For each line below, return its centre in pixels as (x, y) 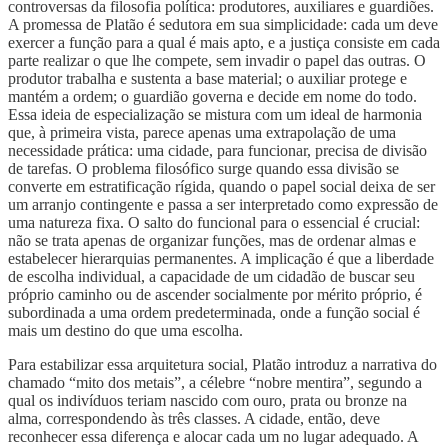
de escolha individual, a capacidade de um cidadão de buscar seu (211, 276)
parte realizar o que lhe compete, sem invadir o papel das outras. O (217, 60)
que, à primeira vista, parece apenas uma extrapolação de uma (202, 132)
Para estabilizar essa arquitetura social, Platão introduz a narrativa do (222, 364)
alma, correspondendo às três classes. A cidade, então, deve (194, 418)
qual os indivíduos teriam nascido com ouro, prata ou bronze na (207, 400)
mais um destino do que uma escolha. (125, 330)
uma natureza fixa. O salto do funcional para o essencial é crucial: (214, 222)
